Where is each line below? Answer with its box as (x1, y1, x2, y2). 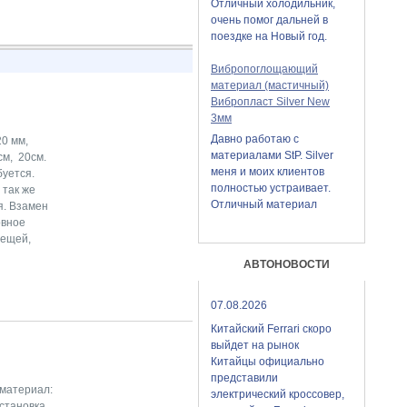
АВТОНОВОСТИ (243, 258, 330, 271)
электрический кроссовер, (211, 388, 344, 401)
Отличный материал (211, 198, 317, 211)
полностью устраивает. (211, 182, 331, 194)
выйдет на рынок (211, 339, 299, 352)
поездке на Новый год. (211, 30, 327, 43)
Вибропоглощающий (211, 63, 318, 75)
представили (211, 372, 278, 384)
